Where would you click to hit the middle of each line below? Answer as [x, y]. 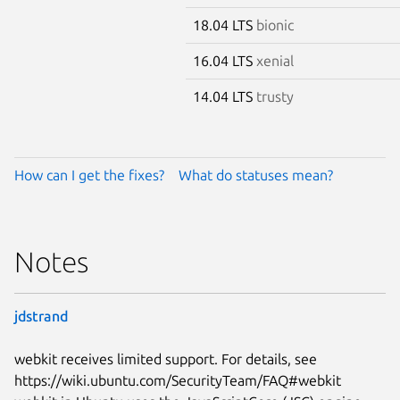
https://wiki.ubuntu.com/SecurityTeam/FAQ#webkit [178, 380]
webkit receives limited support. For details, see [166, 358]
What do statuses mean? [256, 175]
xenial [275, 60]
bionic [275, 25]
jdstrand [41, 316]
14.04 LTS [225, 96]
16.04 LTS [225, 60]
